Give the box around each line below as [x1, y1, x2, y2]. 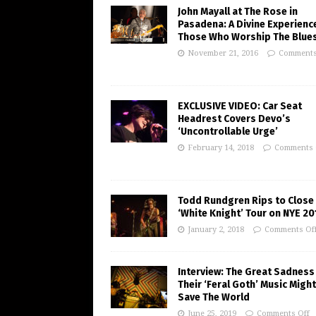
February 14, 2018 [188, 143, 254, 153]
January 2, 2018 [188, 225, 244, 235]
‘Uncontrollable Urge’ [178, 126, 278, 138]
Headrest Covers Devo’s [178, 113, 291, 126]
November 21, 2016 [188, 49, 258, 59]
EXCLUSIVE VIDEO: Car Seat [178, 100, 302, 113]
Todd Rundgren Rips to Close [178, 195, 314, 207]
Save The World [178, 291, 250, 304]
